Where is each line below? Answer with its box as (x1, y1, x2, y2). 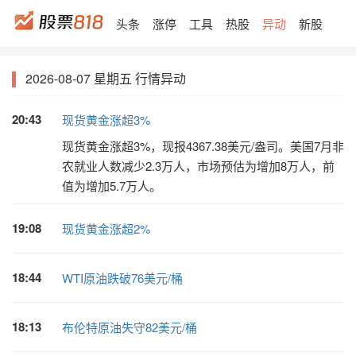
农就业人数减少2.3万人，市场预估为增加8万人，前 (61, 157, 335, 174)
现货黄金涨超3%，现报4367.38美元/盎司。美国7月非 (61, 137, 344, 154)
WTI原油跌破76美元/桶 (61, 269, 183, 286)
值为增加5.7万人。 (61, 177, 161, 194)
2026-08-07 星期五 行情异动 (25, 69, 186, 87)
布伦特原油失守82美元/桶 (61, 319, 197, 335)
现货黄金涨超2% (61, 220, 150, 237)
